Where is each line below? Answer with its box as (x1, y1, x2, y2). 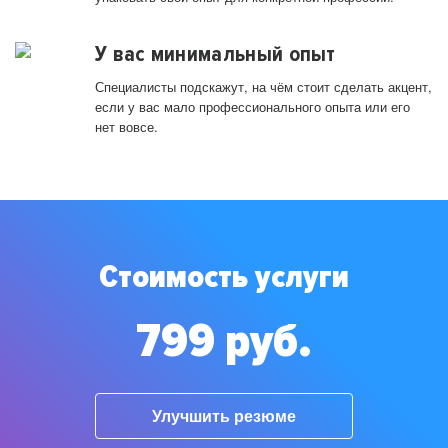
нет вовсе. (95, 117, 158, 137)
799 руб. (136, 312, 312, 371)
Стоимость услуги (99, 258, 349, 298)
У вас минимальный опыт (95, 41, 336, 68)
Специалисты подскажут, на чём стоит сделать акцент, (95, 77, 432, 97)
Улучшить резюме (152, 404, 296, 427)
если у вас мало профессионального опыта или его (95, 97, 410, 117)
